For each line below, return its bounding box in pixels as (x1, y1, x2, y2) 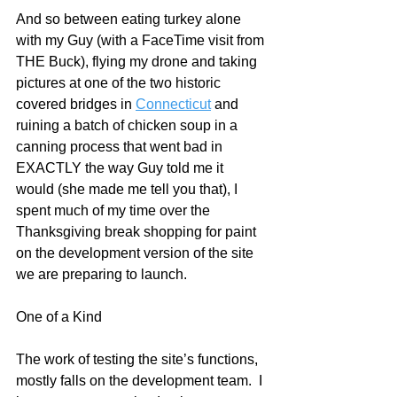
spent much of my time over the (16, 203, 214, 218)
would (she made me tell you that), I (16, 182, 241, 197)
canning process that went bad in (16, 139, 226, 154)
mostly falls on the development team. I (16, 373, 266, 388)
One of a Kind (16, 309, 102, 324)
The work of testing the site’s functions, (16, 352, 261, 367)
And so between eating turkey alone (16, 12, 245, 27)
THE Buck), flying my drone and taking (16, 54, 261, 69)
